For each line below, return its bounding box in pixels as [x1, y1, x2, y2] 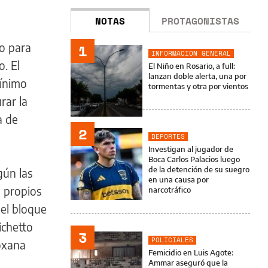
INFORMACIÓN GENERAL [151, 48, 231, 58]
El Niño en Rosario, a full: [148, 61, 235, 71]
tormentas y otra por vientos [148, 81, 248, 91]
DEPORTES [151, 132, 185, 141]
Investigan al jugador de [148, 144, 233, 154]
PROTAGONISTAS [162, 14, 239, 28]
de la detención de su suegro [148, 165, 249, 174]
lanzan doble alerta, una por [148, 71, 246, 81]
